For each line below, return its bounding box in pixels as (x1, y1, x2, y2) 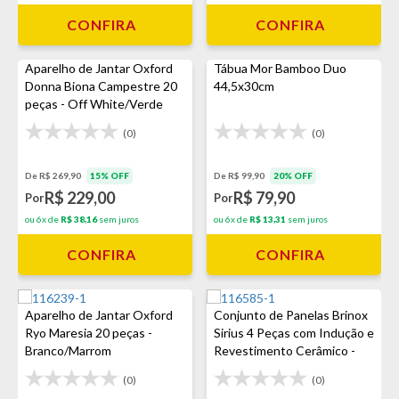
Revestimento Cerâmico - (214, 343, 355, 358)
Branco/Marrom (25, 343, 111, 358)
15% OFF (90, 170, 129, 181)
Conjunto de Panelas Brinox (214, 307, 368, 322)
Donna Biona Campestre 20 (25, 78, 177, 94)
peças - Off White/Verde (25, 96, 163, 111)
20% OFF (273, 170, 313, 181)
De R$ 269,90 (25, 170, 83, 181)
